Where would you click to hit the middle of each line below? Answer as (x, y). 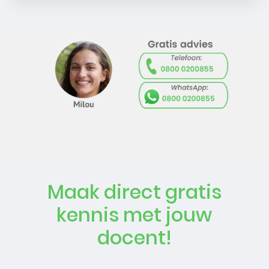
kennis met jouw (134, 214)
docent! (134, 237)
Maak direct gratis (134, 192)
